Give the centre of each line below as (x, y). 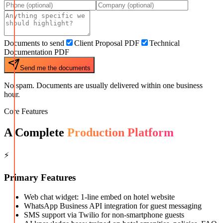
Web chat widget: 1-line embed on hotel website (99, 197)
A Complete (36, 133)
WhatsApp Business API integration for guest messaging (113, 206)
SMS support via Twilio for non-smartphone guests (104, 215)
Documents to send (34, 43)
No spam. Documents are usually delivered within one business (103, 86)
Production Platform (120, 133)
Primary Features (40, 177)
